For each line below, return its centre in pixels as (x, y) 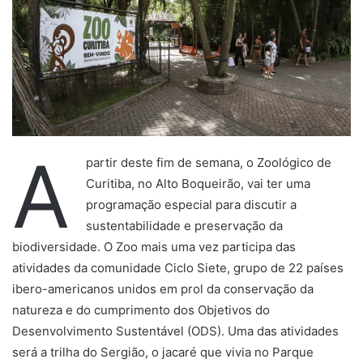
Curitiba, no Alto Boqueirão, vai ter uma (198, 184)
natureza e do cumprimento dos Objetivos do (141, 310)
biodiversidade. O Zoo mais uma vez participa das (154, 247)
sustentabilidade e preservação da (184, 226)
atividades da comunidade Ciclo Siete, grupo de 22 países (178, 268)
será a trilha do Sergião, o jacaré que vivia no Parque (163, 352)
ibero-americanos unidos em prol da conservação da (163, 289)
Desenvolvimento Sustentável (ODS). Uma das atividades (175, 331)
